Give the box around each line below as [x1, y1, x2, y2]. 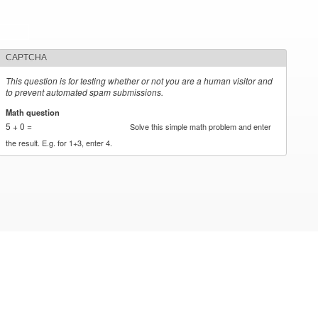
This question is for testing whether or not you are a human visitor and [6, 75, 273, 87]
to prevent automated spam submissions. [6, 86, 164, 98]
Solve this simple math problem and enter [130, 120, 272, 132]
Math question [6, 106, 62, 118]
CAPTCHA [6, 53, 48, 62]
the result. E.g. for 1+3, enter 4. [6, 136, 113, 148]
